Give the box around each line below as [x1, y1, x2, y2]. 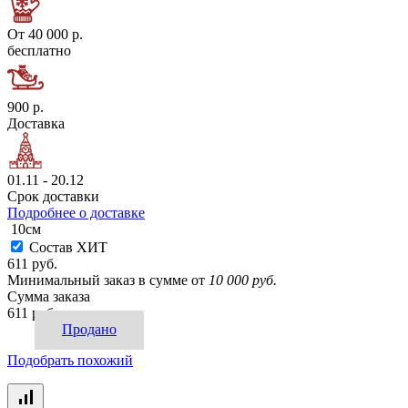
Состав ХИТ [29, 240, 107, 256]
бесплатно [7, 43, 71, 59]
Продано [62, 321, 117, 338]
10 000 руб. [209, 272, 277, 289]
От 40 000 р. [7, 26, 83, 43]
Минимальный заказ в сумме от [7, 272, 205, 289]
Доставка [7, 116, 65, 132]
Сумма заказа [7, 289, 90, 305]
